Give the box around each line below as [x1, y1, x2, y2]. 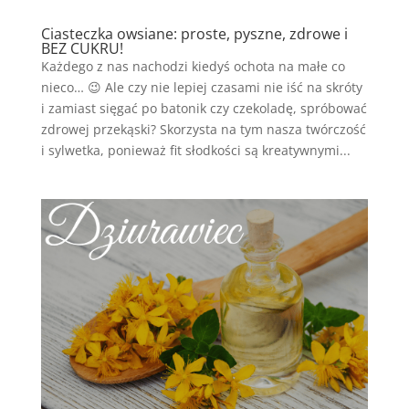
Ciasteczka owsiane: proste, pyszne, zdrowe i [40, 23, 348, 44]
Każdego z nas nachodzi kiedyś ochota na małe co [40, 57, 345, 75]
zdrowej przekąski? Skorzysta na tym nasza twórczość [40, 120, 366, 138]
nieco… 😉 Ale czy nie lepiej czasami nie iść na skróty [40, 78, 362, 96]
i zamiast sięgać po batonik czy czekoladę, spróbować [40, 99, 367, 117]
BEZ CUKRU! [40, 37, 123, 58]
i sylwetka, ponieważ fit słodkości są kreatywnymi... [40, 141, 351, 159]
